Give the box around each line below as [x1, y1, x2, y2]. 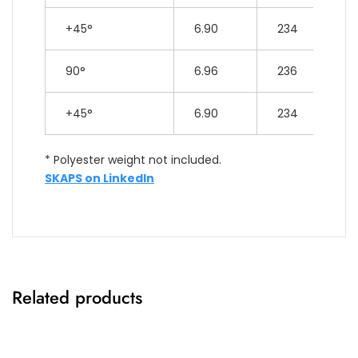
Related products [12, 284, 142, 310]
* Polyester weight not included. [45, 151, 221, 168]
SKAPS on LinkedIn [45, 169, 154, 186]
